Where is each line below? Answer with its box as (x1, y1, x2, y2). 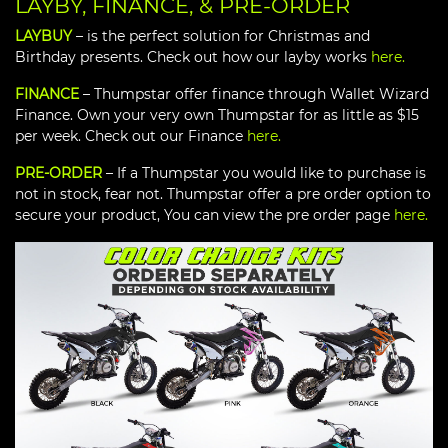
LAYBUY (15, 27, 72, 46)
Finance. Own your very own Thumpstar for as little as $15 (15, 106, 419, 125)
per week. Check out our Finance (15, 127, 247, 146)
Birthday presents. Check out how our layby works (15, 48, 371, 67)
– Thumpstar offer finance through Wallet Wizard (79, 85, 429, 104)
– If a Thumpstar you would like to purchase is (102, 164, 426, 183)
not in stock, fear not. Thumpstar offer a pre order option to (15, 185, 431, 204)
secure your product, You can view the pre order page (15, 206, 394, 225)
